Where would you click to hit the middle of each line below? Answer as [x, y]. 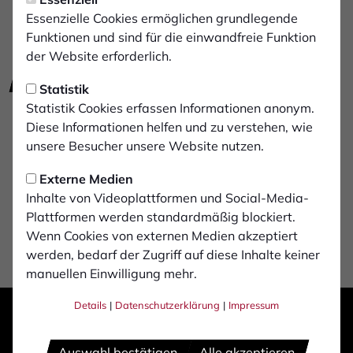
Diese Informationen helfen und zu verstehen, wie [169, 127]
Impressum [254, 305]
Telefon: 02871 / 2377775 [89, 114]
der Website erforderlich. [99, 56]
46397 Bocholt [56, 152]
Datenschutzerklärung [167, 305]
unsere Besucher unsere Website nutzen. [145, 146]
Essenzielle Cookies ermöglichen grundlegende [162, 18]
